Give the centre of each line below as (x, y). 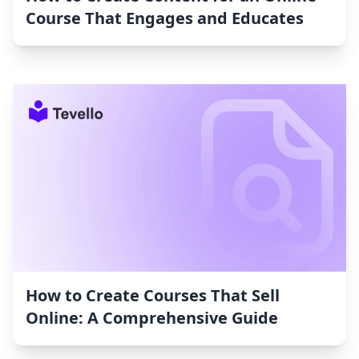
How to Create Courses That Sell (153, 296)
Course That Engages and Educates (165, 18)
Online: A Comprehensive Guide (152, 318)
